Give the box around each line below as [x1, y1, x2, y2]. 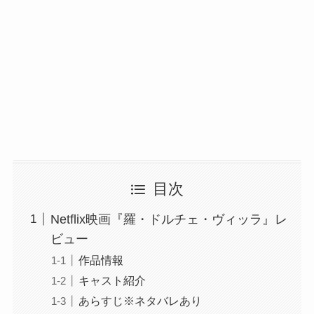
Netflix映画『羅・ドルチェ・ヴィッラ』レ [50, 212, 287, 226]
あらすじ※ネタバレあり [78, 294, 202, 308]
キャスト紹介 [78, 274, 146, 287]
